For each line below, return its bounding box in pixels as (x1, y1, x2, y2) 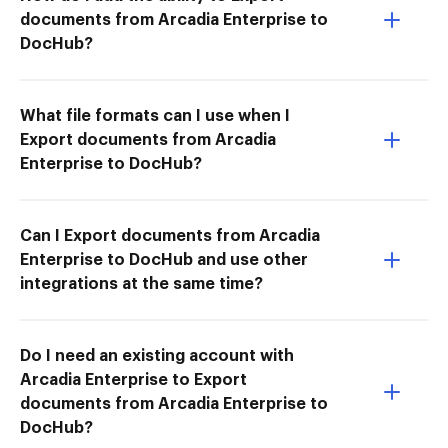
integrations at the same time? (20, 275, 263, 292)
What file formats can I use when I (20, 107, 290, 124)
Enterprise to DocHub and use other (20, 251, 308, 268)
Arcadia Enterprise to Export (20, 371, 247, 388)
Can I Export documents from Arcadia (20, 227, 320, 244)
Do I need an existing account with (20, 347, 294, 364)
